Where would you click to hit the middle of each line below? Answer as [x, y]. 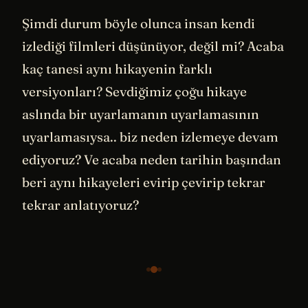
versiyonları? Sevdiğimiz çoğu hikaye [134, 92]
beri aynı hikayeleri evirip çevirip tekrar [144, 183]
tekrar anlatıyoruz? [80, 205]
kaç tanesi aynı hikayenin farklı [117, 69]
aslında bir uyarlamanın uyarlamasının [141, 114]
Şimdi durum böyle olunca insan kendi [139, 24]
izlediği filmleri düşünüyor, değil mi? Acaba [153, 46]
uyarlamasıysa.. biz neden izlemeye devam [150, 137]
